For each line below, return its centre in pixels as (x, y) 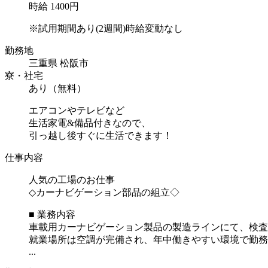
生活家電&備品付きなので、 (90, 123)
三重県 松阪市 (59, 63)
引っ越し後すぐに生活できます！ (100, 135)
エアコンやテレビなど (77, 110)
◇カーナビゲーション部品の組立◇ (104, 192)
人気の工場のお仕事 (72, 179)
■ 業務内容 (52, 214)
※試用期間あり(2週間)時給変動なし (106, 28)
